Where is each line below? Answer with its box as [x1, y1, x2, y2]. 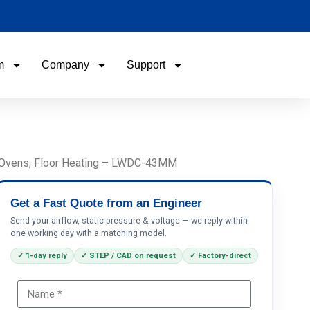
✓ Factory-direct [190, 251, 252, 260]
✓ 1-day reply [17, 251, 68, 260]
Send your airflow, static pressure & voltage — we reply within [10, 215, 248, 226]
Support [126, 59, 165, 71]
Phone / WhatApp [53, 177, 129, 188]
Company [41, 59, 89, 71]
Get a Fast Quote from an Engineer [10, 197, 203, 210]
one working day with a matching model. [10, 228, 167, 238]
